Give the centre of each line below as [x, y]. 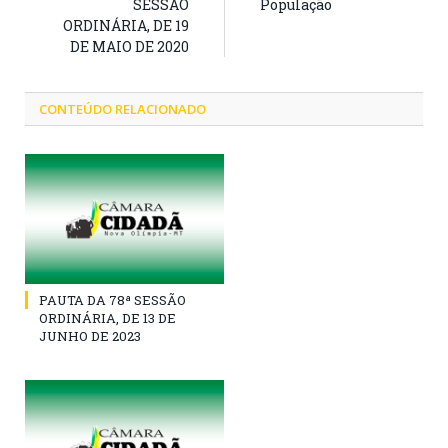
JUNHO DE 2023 [90, 335]
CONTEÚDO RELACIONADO [122, 108]
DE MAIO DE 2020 [129, 46]
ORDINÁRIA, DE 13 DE [107, 317]
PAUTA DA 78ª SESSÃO [112, 299]
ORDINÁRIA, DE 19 [126, 25]
